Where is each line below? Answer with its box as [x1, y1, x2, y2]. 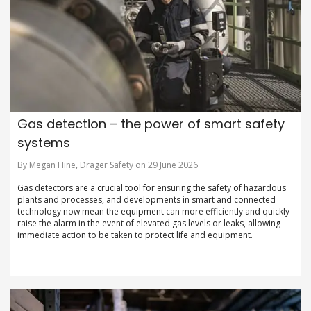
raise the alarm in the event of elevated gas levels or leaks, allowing [17, 217, 280, 230]
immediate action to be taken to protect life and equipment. [17, 229, 253, 242]
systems [17, 134, 70, 152]
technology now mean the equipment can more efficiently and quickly [17, 205, 289, 218]
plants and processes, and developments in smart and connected [17, 194, 276, 206]
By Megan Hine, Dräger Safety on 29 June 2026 [17, 159, 198, 171]
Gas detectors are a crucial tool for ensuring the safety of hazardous [17, 182, 286, 194]
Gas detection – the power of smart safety [17, 115, 285, 133]
